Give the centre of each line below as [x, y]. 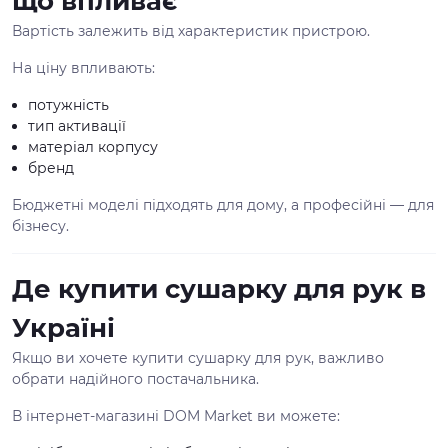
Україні [63, 328]
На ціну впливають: [83, 68]
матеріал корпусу [93, 147]
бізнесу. [40, 226]
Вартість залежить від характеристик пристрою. [191, 31]
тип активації [77, 126]
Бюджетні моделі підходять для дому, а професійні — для [223, 205]
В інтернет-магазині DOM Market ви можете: [176, 416]
